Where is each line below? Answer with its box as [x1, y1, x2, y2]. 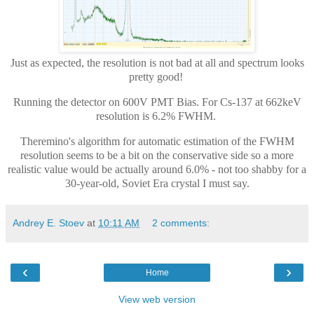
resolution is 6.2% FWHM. [95, 110, 219, 123]
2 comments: [152, 217, 210, 228]
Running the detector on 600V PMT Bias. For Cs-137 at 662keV [13, 96, 301, 109]
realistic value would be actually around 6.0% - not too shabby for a [8, 163, 306, 175]
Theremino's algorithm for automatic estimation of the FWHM [20, 135, 294, 147]
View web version [118, 293, 196, 305]
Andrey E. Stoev [13, 217, 84, 228]
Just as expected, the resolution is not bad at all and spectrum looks [10, 57, 304, 69]
